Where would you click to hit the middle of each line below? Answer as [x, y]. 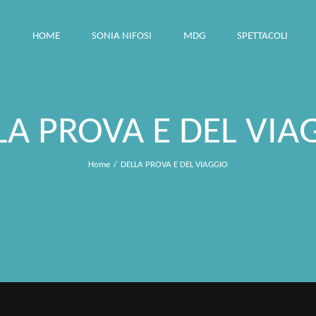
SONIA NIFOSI [122, 36]
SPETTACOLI [262, 36]
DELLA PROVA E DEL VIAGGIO [174, 164]
